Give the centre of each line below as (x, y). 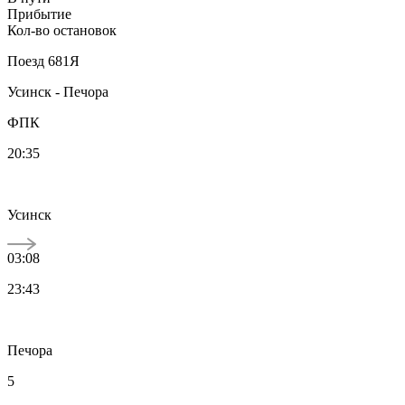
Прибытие (39, 14)
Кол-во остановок (62, 30)
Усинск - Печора (58, 91)
